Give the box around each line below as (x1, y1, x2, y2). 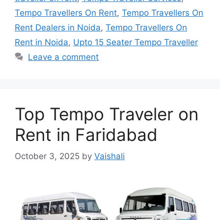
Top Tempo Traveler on (15, 103, 198, 124)
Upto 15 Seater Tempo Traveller (73, 37, 198, 47)
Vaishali (94, 151, 125, 162)
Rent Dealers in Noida (15, 22, 101, 32)
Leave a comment (28, 52, 99, 62)
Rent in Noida (15, 37, 68, 47)
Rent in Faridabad (15, 124, 158, 145)
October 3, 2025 (15, 151, 80, 162)
